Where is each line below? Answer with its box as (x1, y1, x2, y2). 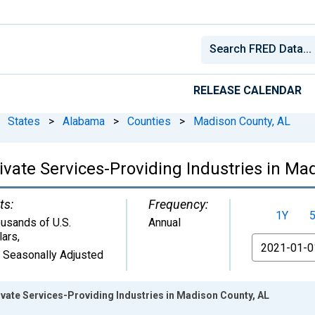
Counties (127, 114, 171, 128)
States (8, 114, 40, 128)
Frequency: (148, 196, 208, 212)
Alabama (63, 114, 105, 128)
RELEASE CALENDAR (193, 83, 302, 97)
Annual (148, 215, 181, 229)
